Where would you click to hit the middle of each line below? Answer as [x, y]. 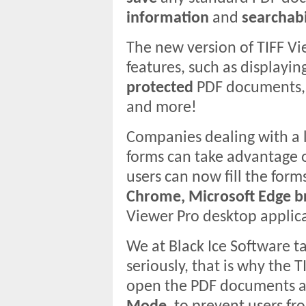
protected [160, 88]
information [168, 18]
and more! [162, 108]
